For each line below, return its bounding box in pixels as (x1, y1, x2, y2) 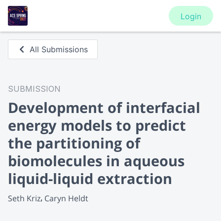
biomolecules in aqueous (8, 151, 184, 170)
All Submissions (30, 44, 88, 54)
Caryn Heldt (44, 192, 88, 204)
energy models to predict (8, 115, 186, 135)
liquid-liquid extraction (8, 169, 172, 188)
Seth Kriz (8, 192, 40, 204)
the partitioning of (8, 133, 140, 152)
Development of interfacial (8, 98, 200, 117)
